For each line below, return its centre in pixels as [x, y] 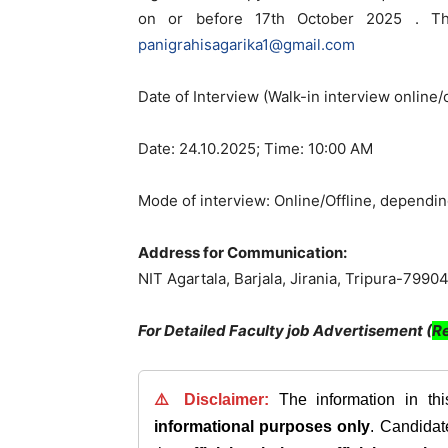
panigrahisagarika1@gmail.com [246, 44]
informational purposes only [262, 426]
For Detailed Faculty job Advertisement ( [285, 330]
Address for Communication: [242, 252]
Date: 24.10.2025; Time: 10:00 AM [255, 148]
